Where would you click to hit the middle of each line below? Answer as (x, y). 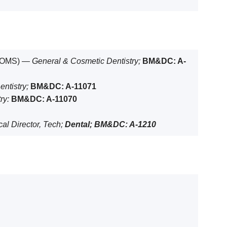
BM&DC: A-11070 (44, 99)
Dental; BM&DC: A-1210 (110, 125)
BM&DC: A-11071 (63, 87)
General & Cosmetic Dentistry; (87, 61)
